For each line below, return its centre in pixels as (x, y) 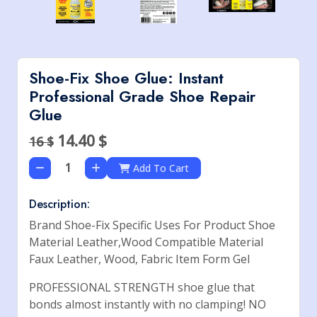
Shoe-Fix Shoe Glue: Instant (126, 78)
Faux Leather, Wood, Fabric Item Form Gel (139, 259)
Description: (59, 204)
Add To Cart (179, 168)
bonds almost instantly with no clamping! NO (148, 304)
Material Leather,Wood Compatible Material (146, 242)
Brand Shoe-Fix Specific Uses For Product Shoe (152, 225)
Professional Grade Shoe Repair (142, 97)
